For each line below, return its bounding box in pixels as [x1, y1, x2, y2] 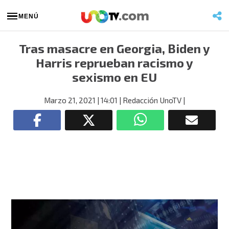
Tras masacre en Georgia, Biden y [19, 41, 210, 56]
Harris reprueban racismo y [36, 55, 193, 70]
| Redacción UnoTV [118, 96, 181, 105]
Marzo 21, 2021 [44, 96, 96, 105]
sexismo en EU [72, 70, 157, 84]
